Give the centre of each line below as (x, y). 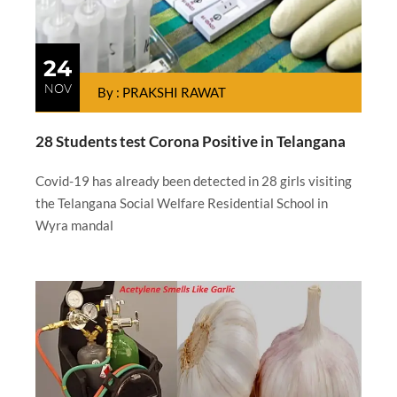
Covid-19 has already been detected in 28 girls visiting (194, 181)
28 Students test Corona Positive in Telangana (191, 142)
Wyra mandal (74, 226)
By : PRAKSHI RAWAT (162, 93)
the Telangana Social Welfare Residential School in (182, 203)
